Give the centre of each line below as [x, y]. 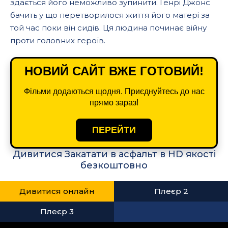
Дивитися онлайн [57, 191]
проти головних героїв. [58, 40]
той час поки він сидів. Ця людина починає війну [108, 28]
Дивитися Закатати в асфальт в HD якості [114, 154]
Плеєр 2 [171, 191]
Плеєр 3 [57, 211]
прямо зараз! [114, 103]
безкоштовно [114, 165]
